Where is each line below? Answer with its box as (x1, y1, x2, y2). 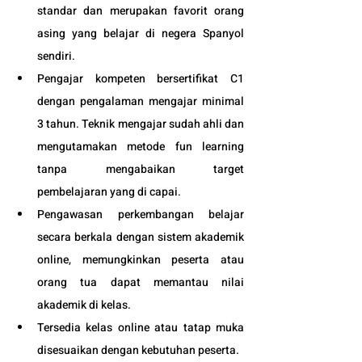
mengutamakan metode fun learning (37, 137, 244, 155)
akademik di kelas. (37, 296, 131, 314)
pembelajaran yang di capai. (37, 183, 183, 200)
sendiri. (37, 47, 75, 65)
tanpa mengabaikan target (37, 160, 244, 178)
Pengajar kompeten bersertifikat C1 (37, 69, 244, 87)
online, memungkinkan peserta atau (37, 250, 244, 268)
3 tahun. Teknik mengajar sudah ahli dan (37, 115, 244, 133)
